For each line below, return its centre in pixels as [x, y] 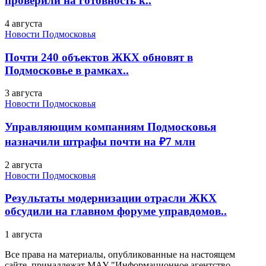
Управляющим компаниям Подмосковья [110, 126]
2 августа [23, 164]
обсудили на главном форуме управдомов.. [116, 211]
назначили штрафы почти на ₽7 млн [100, 141]
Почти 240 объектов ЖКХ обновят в [99, 57]
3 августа [23, 93]
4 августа [23, 23]
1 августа [23, 235]
